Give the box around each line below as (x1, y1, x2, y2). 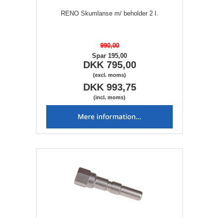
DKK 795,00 (83, 59, 136, 71)
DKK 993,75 (83, 82, 136, 93)
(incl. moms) (93, 94, 126, 101)
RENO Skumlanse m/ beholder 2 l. (61, 10, 158, 18)
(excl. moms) (93, 72, 126, 78)
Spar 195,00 (92, 52, 127, 60)
